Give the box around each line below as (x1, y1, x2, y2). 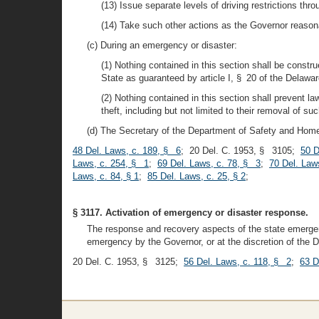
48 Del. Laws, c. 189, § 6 (73, 145, 181, 156)
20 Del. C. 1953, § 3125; (73, 256, 184, 267)
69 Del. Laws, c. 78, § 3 (157, 158, 261, 169)
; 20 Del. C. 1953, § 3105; (181, 145, 300, 156)
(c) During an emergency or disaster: (87, 40, 237, 51)
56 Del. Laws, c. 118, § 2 (184, 256, 291, 267)
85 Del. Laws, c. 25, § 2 (147, 171, 246, 182)
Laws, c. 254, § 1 (73, 158, 149, 169)
